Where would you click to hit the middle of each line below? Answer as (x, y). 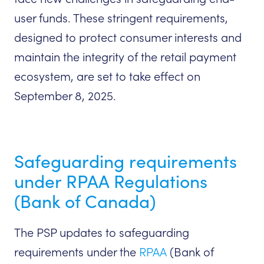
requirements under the (77, 253)
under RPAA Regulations (111, 182)
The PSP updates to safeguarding (102, 233)
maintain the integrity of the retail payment (125, 57)
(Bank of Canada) (85, 202)
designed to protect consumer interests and (128, 38)
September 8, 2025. (65, 96)
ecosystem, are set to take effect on (107, 77)
